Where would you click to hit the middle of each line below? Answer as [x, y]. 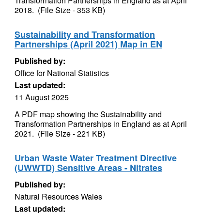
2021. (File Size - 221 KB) [60, 133]
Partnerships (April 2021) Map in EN [88, 44]
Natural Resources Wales [58, 196]
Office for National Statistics [62, 73]
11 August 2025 [42, 97]
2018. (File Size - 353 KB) [60, 10]
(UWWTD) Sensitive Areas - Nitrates [88, 168]
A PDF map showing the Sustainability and [88, 114]
